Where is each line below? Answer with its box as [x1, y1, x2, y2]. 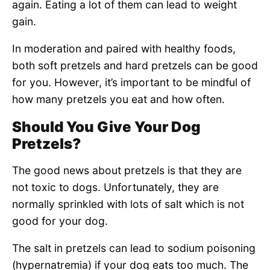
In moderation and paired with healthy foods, [12, 42, 236, 55]
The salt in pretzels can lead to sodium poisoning [12, 242, 256, 255]
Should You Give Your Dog [12, 118, 201, 136]
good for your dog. [12, 214, 108, 227]
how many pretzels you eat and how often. [12, 93, 225, 106]
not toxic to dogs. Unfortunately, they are [12, 180, 219, 193]
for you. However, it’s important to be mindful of [12, 76, 251, 89]
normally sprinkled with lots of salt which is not [12, 197, 244, 210]
